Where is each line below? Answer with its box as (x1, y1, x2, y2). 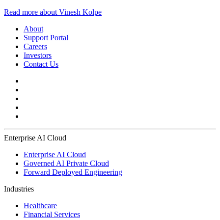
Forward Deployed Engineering (24, 167, 122, 176)
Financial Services (24, 210, 80, 219)
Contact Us (24, 59, 58, 68)
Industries (4, 184, 34, 193)
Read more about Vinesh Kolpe (4, 7, 102, 16)
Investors (24, 51, 52, 59)
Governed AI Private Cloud (24, 159, 109, 167)
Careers (24, 42, 47, 51)
